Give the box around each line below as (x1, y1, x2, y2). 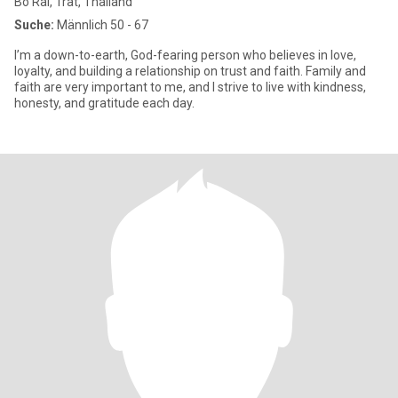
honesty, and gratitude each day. (14, 96, 195, 110)
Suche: (14, 18, 54, 32)
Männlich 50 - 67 (54, 18, 148, 32)
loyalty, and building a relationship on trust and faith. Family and (14, 64, 366, 78)
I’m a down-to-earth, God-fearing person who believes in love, (14, 48, 356, 62)
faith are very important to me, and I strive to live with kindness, (14, 80, 366, 94)
